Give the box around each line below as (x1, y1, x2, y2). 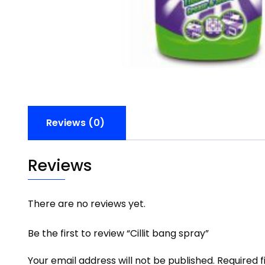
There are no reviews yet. (28, 197, 146, 211)
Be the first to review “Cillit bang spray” (28, 227, 209, 241)
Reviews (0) (46, 116, 105, 130)
